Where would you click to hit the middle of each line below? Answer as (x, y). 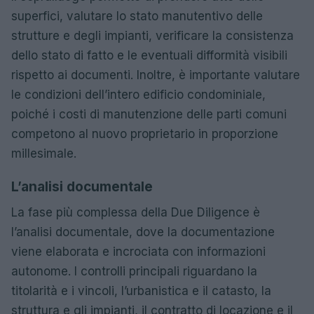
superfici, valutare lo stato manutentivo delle (137, 16)
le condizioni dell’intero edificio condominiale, (138, 95)
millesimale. (44, 153)
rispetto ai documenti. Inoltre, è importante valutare (156, 75)
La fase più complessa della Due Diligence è (136, 212)
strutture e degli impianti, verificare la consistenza (152, 36)
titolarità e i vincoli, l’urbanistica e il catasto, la (141, 291)
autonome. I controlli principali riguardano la (134, 271)
